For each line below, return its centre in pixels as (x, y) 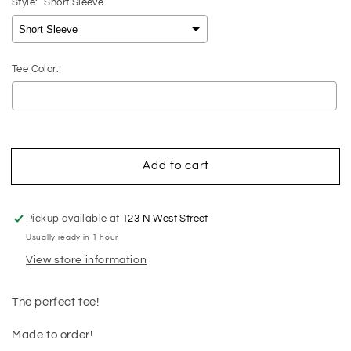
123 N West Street (165, 219)
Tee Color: (35, 69)
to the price (164, 143)
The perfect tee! (56, 302)
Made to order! (52, 335)
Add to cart (175, 165)
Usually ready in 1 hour (72, 238)
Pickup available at (74, 219)
